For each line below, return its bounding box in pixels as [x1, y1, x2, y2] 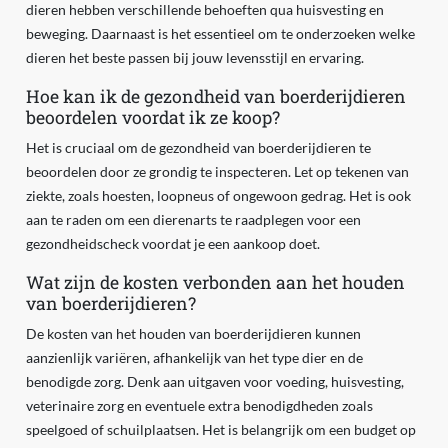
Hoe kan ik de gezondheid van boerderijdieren [25, 85, 406, 109]
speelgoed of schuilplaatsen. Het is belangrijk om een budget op [25, 421, 416, 439]
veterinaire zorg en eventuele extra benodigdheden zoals [25, 397, 373, 415]
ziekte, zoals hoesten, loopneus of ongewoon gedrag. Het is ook [25, 187, 411, 205]
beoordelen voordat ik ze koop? [25, 106, 280, 130]
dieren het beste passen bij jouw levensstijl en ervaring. [25, 49, 364, 67]
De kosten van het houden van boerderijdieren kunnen [25, 325, 361, 343]
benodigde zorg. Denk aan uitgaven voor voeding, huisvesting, [25, 373, 404, 391]
